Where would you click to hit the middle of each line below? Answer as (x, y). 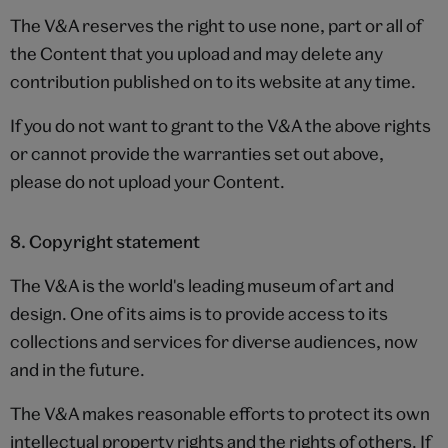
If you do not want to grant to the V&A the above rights (220, 125)
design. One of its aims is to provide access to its (199, 313)
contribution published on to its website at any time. (213, 81)
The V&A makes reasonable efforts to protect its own (220, 413)
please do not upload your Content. (147, 181)
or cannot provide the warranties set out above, (197, 153)
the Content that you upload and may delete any (196, 53)
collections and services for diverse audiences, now (214, 341)
